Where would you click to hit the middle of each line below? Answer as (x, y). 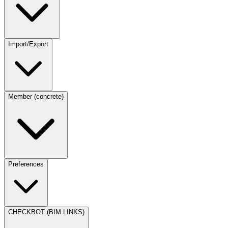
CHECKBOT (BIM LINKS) (46, 212)
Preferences (26, 164)
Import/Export (28, 44)
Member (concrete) (36, 96)
